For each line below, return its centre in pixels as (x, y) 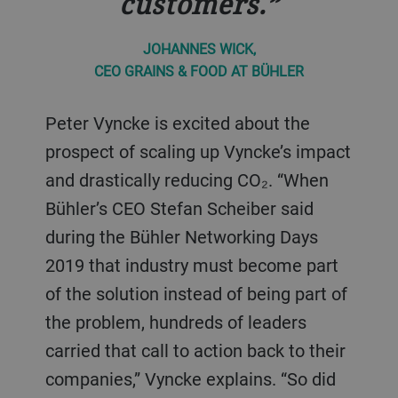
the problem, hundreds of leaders (175, 322)
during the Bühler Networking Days (181, 236)
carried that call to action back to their (195, 350)
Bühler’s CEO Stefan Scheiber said (179, 208)
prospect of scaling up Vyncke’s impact (198, 151)
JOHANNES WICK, (199, 48)
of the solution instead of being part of (196, 293)
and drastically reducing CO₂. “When (187, 179)
